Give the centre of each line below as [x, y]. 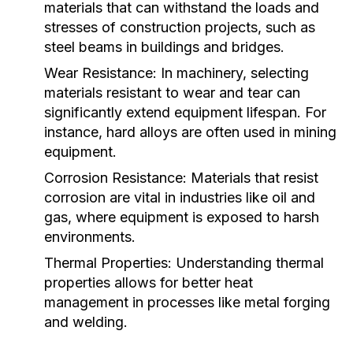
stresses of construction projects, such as [180, 27]
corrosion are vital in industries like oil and [180, 197]
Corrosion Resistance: [115, 178]
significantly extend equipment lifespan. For [185, 112]
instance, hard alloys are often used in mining [190, 132]
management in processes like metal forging [187, 302]
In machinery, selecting [233, 73]
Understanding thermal [248, 263]
